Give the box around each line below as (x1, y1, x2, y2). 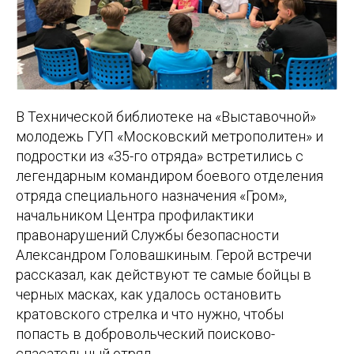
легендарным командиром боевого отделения (16, 167, 323, 184)
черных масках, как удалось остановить (16, 285, 281, 303)
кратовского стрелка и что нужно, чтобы (16, 305, 284, 322)
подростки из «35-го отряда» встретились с (16, 147, 303, 164)
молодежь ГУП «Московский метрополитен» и (16, 127, 323, 145)
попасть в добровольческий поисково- (16, 325, 275, 342)
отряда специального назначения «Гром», (16, 186, 287, 204)
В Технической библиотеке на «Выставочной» (16, 107, 316, 125)
